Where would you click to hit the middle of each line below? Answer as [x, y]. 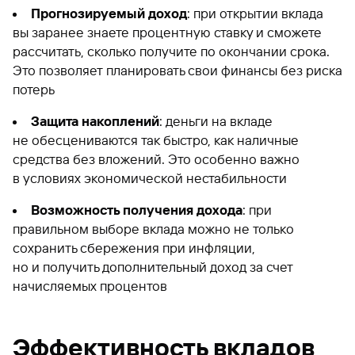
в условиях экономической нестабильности [150, 178]
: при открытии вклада [255, 13]
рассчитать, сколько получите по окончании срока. [171, 51]
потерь [34, 89]
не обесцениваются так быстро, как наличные [156, 140]
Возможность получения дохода [137, 210]
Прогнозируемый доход [109, 13]
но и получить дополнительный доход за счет [153, 267]
